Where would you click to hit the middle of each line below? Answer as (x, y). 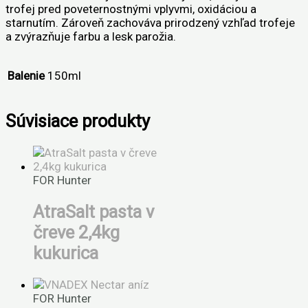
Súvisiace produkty (78, 121)
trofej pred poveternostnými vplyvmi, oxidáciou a (131, 9)
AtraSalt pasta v (93, 212)
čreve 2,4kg (76, 233)
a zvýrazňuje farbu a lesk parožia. (91, 36)
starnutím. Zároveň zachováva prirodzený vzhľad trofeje (150, 22)
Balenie (26, 75)
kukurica (66, 253)
